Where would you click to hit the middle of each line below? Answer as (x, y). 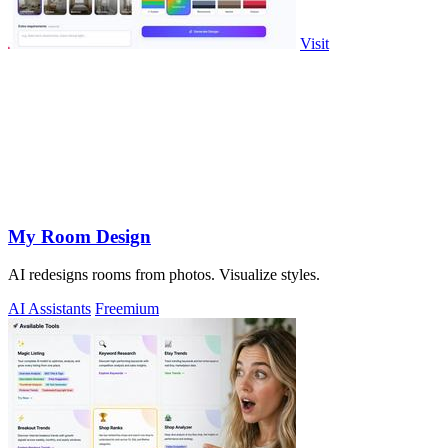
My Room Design (79, 236)
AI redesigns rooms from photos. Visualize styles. (164, 275)
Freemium (127, 309)
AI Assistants (49, 309)
